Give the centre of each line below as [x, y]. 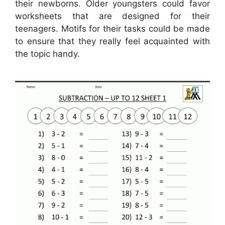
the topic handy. [47, 54]
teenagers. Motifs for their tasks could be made [113, 29]
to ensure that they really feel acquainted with [113, 41]
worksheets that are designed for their [113, 16]
